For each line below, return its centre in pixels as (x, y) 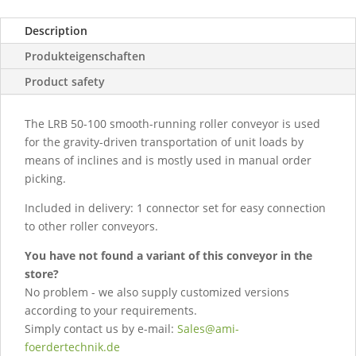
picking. (45, 178)
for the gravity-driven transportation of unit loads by (164, 141)
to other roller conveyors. (91, 226)
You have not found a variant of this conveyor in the (168, 255)
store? (42, 273)
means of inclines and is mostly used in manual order (168, 160)
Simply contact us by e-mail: (101, 328)
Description (56, 30)
